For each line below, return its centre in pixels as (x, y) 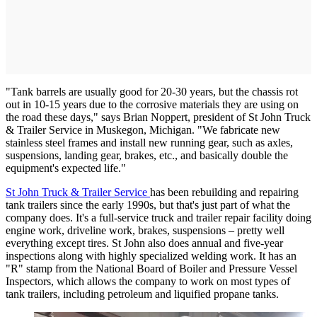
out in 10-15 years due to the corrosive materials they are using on (152, 105)
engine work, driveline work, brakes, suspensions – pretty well (145, 231)
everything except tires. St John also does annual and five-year (144, 243)
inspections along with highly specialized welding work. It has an (151, 256)
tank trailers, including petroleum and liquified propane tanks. (142, 294)
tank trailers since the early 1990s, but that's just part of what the (148, 205)
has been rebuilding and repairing (224, 192)
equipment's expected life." (66, 168)
